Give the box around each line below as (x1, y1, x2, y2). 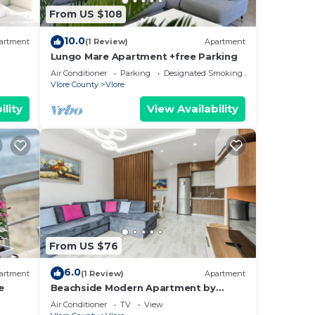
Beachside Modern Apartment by (50, 282, 216, 294)
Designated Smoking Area (163, 67, 262, 78)
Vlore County (50, 79, 98, 89)
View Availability (147, 101, 238, 115)
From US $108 (49, 8, 122, 21)
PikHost (50, 295, 90, 307)
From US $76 (49, 239, 118, 252)
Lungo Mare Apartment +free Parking (50, 50, 238, 62)
